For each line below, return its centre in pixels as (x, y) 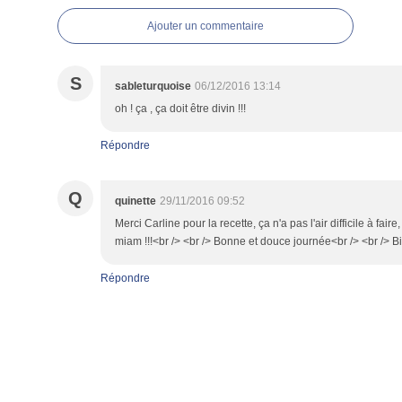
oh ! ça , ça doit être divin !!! (180, 109)
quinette (135, 201)
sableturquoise (153, 86)
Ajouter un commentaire (205, 26)
